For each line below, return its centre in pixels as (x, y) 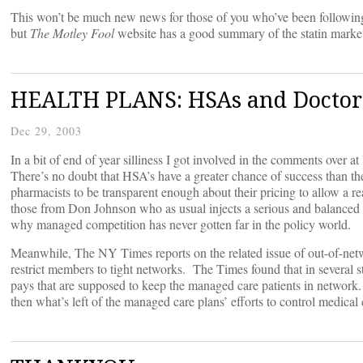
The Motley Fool (72, 33)
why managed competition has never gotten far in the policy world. (181, 224)
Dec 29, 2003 (46, 131)
